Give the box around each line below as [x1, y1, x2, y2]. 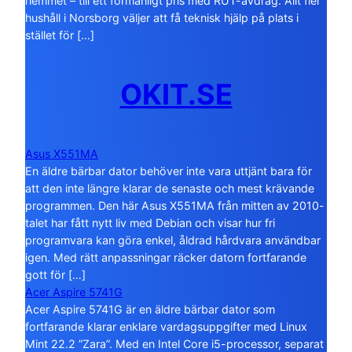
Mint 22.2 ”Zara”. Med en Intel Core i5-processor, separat [25, 336, 324, 350]
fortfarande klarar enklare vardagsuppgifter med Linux [25, 319, 307, 333]
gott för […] [25, 267, 86, 281]
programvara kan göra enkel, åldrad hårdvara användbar [25, 233, 321, 247]
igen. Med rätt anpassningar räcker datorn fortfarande [25, 250, 306, 264]
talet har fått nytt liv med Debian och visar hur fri [25, 215, 275, 229]
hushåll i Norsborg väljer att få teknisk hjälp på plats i [25, 10, 299, 24]
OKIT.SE [119, 76, 233, 112]
